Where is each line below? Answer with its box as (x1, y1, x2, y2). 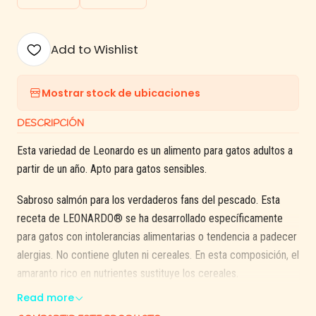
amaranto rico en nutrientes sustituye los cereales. (17, 267, 238, 280)
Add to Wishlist (51, 41, 138, 58)
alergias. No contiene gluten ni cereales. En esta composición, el (17, 248, 299, 262)
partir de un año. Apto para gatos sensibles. (17, 162, 207, 176)
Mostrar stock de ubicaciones (42, 85, 200, 100)
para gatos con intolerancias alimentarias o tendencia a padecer (17, 230, 297, 243)
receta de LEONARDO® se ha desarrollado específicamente (17, 212, 283, 225)
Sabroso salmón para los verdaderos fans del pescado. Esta (17, 193, 280, 207)
